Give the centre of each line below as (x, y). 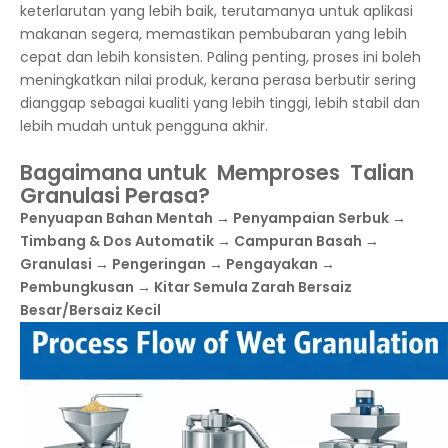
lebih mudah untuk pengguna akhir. (144, 126)
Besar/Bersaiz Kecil (90, 310)
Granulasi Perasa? (115, 195)
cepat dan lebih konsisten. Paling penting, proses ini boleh (220, 57)
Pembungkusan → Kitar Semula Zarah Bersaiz (186, 287)
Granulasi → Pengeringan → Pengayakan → (177, 264)
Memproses (283, 172)
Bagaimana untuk (118, 172)
